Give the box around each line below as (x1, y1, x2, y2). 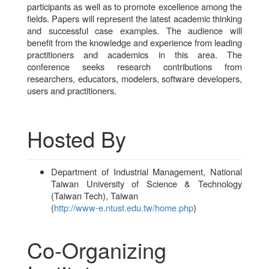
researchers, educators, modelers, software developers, (27, 71, 242, 85)
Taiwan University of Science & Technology (51, 177, 242, 190)
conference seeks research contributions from (27, 59, 242, 73)
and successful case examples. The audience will (27, 23, 242, 37)
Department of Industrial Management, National (51, 165, 242, 178)
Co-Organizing (27, 234, 166, 265)
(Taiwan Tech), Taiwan (51, 189, 138, 202)
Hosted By (27, 122, 126, 154)
